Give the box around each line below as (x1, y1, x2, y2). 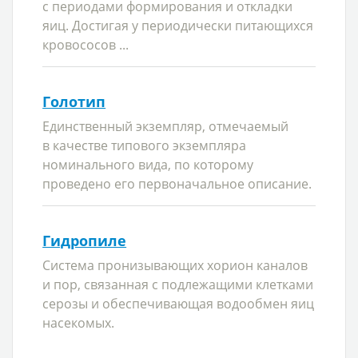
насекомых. (42, 314, 115, 332)
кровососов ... (42, 36, 129, 54)
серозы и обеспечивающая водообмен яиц (42, 295, 315, 312)
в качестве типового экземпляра (42, 137, 247, 154)
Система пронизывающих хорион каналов (42, 257, 308, 274)
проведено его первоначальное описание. (42, 175, 312, 193)
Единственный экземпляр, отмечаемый (42, 117, 289, 135)
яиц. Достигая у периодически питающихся (42, 17, 314, 34)
